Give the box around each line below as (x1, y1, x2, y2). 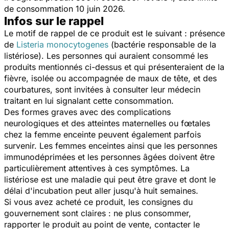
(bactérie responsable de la (111, 39, 216, 50)
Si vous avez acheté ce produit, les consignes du (4, 196, 193, 207)
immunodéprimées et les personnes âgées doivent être (4, 151, 215, 162)
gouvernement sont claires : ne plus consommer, (4, 208, 191, 218)
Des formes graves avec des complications (4, 106, 171, 117)
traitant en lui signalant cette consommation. (4, 95, 174, 106)
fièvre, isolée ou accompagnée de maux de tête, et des (4, 73, 217, 83)
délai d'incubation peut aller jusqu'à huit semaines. (4, 185, 198, 196)
